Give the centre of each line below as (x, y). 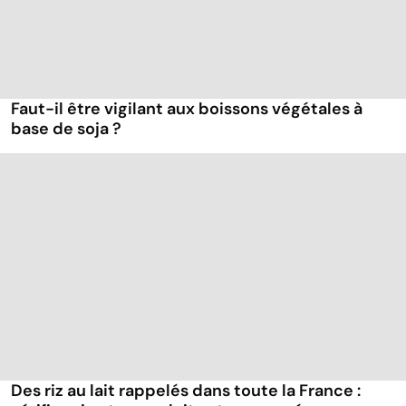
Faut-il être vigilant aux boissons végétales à (187, 109)
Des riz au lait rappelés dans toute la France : (186, 391)
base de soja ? (66, 129)
